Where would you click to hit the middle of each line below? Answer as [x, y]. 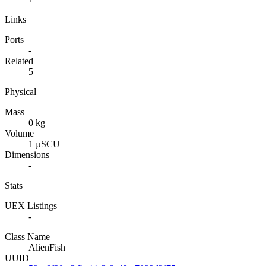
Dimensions [27, 154]
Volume [19, 133]
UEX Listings [31, 205]
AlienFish [47, 247]
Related [19, 61]
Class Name [27, 236]
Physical [20, 91]
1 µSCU [44, 144]
